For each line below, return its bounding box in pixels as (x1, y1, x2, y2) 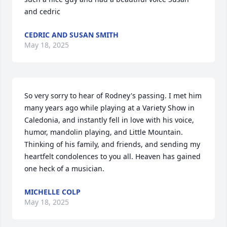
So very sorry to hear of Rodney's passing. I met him (24, 91, 202, 100)
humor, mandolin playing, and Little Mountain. (24, 127, 183, 137)
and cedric (24, 7, 60, 16)
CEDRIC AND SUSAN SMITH (24, 30, 119, 40)
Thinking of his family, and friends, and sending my (24, 139, 200, 149)
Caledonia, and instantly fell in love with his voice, (24, 115, 194, 125)
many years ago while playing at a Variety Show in (24, 103, 195, 112)
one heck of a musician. (24, 164, 104, 173)
